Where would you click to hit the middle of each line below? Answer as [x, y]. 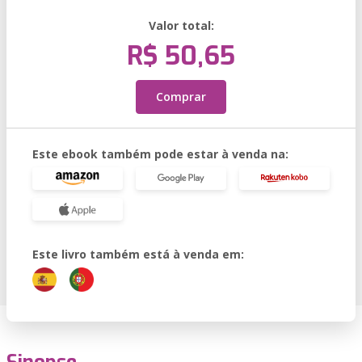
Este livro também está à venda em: [138, 254]
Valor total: [181, 25]
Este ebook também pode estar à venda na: [160, 154]
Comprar [181, 97]
